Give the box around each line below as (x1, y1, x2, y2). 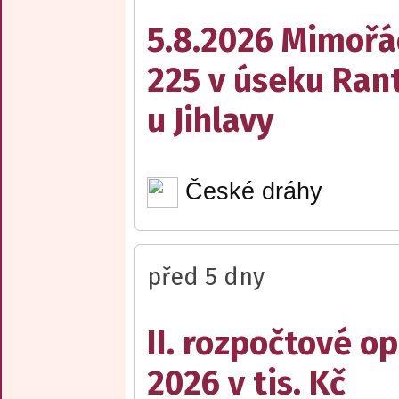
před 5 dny (147, 263, 265, 292)
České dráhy (184, 178, 322, 206)
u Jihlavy (147, 100, 273, 141)
